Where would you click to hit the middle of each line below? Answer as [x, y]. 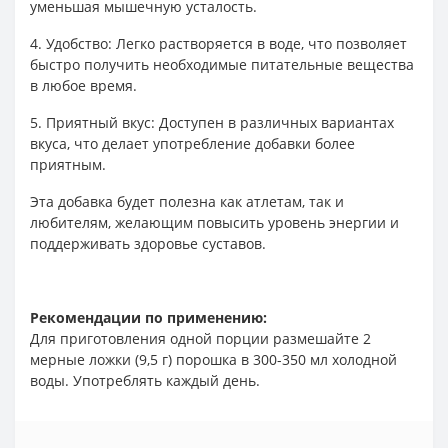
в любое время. [85, 85]
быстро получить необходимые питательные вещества [222, 64]
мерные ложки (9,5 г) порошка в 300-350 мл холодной [213, 359]
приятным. [68, 164]
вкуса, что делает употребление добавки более [192, 143]
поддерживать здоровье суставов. [148, 243]
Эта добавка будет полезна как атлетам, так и [187, 201]
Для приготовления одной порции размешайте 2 [200, 338]
